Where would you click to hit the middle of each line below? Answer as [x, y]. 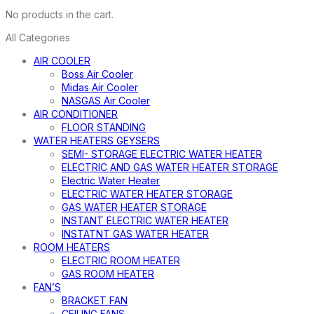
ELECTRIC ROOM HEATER [121, 261]
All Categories [38, 38]
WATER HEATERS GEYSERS [97, 141]
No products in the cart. [60, 15]
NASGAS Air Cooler [106, 101]
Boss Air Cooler [97, 74]
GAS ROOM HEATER [108, 274]
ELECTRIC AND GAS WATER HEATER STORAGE [170, 168]
